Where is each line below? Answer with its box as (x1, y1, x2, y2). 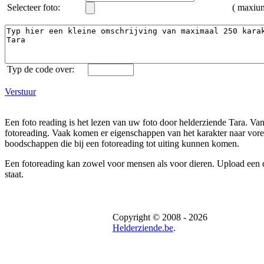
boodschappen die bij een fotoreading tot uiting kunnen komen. (5, 138, 239, 148)
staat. (5, 169, 24, 179)
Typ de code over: (5, 64, 74, 74)
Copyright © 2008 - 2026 (113, 212, 207, 222)
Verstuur (5, 86, 36, 97)
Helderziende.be (113, 223, 173, 233)
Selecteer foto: (5, 2, 60, 12)
